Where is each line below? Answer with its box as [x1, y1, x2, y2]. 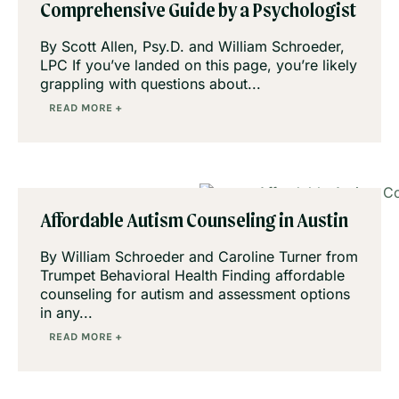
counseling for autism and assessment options [40, 285, 350, 304]
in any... [40, 304, 93, 322]
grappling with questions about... [40, 75, 261, 94]
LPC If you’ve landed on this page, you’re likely [40, 56, 357, 75]
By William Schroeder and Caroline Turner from [40, 248, 358, 266]
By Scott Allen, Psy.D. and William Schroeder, [40, 37, 345, 56]
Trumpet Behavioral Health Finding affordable [40, 266, 345, 285]
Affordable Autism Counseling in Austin [40, 211, 348, 233]
